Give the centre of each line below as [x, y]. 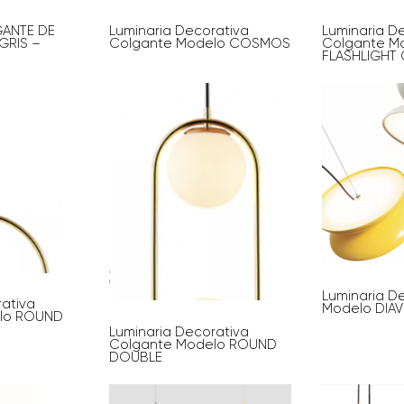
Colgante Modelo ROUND [193, 345]
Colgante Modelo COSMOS [199, 44]
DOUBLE [135, 358]
